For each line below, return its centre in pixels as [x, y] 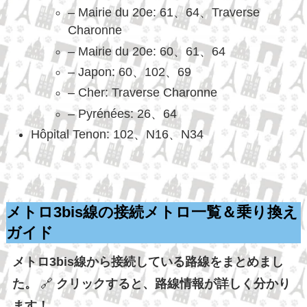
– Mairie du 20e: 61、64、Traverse [163, 13]
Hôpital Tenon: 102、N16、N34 [117, 135]
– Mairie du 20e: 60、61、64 [146, 51]
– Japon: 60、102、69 [129, 72]
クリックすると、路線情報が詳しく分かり [173, 284]
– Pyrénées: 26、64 [122, 113]
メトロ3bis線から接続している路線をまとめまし [148, 262]
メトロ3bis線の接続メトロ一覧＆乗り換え [152, 213]
